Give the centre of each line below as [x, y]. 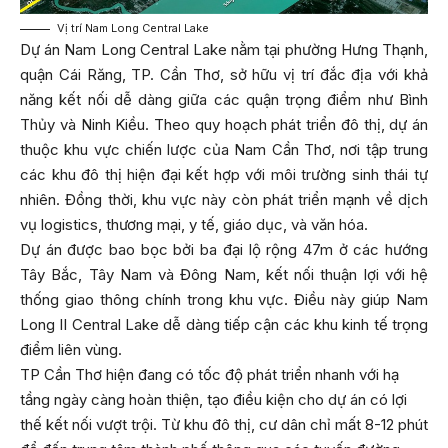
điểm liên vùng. [71, 350]
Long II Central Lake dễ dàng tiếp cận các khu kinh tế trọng [224, 325]
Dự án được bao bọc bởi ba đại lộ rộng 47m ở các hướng [224, 250]
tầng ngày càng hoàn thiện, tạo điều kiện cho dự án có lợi [213, 400]
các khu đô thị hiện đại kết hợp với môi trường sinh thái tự [224, 175]
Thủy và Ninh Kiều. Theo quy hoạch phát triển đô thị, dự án [224, 125]
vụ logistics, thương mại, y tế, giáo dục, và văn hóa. [194, 225]
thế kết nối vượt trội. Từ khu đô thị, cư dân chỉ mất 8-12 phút [224, 425]
